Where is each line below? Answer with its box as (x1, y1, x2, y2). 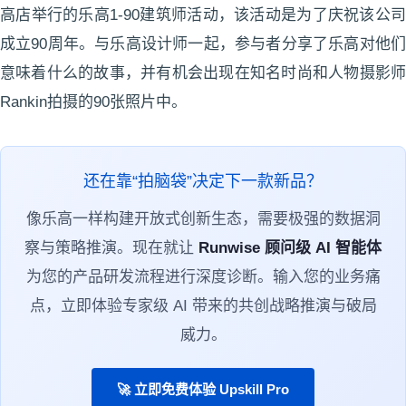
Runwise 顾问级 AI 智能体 (198, 238, 382, 256)
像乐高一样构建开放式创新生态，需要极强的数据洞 (25, 209, 381, 227)
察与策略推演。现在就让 (24, 238, 198, 256)
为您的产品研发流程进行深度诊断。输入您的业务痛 (25, 267, 381, 285)
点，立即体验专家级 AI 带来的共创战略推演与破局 (29, 296, 377, 314)
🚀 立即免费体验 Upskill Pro (117, 381, 289, 397)
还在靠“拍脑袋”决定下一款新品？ (83, 171, 323, 190)
